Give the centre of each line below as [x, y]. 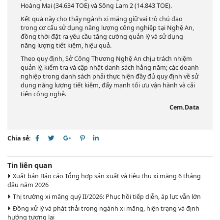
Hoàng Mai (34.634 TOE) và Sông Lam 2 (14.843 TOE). [96, 6]
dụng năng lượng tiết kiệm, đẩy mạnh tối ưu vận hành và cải [108, 85]
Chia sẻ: [19, 138]
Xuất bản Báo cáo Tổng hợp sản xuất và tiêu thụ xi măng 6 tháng [107, 176]
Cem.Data [184, 108]
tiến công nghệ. [43, 94]
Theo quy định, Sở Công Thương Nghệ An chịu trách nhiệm [106, 59]
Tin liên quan [30, 165]
